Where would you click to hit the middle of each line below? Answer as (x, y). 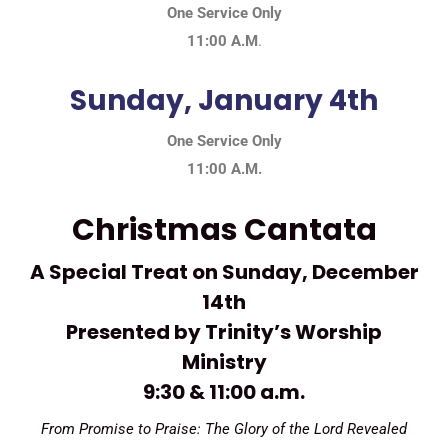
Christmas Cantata (224, 229)
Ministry (224, 361)
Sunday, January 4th (224, 100)
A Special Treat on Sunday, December (224, 271)
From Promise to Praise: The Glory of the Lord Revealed (224, 428)
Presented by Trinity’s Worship (224, 331)
